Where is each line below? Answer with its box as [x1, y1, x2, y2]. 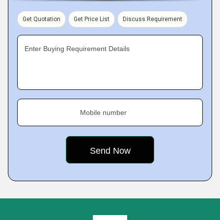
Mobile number [80, 109, 127, 116]
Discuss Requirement [123, 16, 182, 23]
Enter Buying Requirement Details [25, 45, 130, 53]
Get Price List [74, 16, 110, 23]
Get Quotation [23, 16, 60, 23]
